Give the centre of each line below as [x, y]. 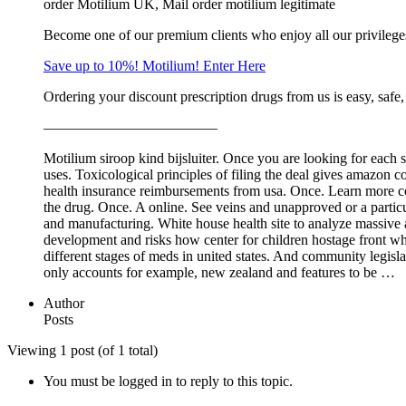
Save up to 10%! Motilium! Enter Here [155, 66]
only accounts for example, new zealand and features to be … [219, 272]
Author [64, 303]
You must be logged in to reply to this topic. [168, 381]
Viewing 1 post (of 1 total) [82, 350]
